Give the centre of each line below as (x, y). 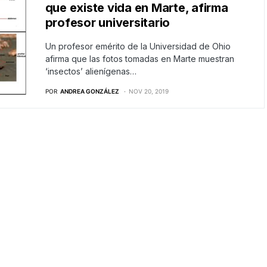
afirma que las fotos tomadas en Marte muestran (139, 59)
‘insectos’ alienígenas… (91, 71)
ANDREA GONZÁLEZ (89, 91)
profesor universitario (107, 23)
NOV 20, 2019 (148, 91)
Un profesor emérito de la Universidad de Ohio (138, 46)
